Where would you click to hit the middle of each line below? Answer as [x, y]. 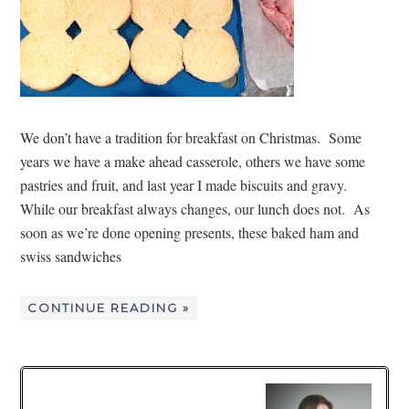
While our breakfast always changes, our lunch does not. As [195, 208]
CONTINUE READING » [109, 307]
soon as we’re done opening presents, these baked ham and [190, 232]
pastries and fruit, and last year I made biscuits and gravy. [188, 184]
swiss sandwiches [71, 256]
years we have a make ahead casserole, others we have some [193, 161]
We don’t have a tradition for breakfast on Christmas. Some [191, 137]
